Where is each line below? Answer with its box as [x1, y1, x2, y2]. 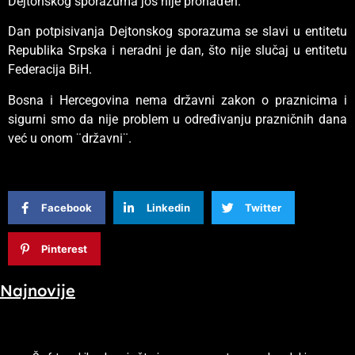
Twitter [244, 200, 281, 214]
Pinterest [41, 242, 87, 255]
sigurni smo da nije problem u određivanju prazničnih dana [8, 111, 347, 127]
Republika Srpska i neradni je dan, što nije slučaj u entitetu [8, 43, 347, 59]
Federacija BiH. [8, 62, 92, 78]
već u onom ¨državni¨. [8, 130, 132, 146]
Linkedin [146, 200, 190, 214]
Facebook [41, 200, 92, 214]
